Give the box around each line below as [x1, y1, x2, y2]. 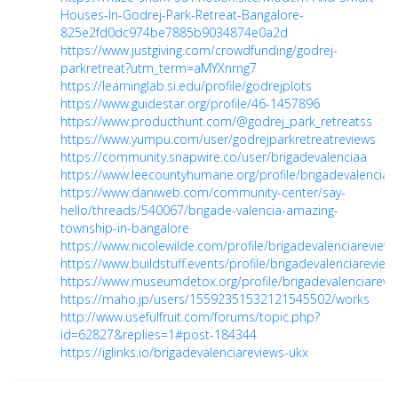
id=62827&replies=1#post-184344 [60, 326, 257, 344]
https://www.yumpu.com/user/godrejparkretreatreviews [60, 131, 376, 148]
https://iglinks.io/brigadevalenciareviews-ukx [60, 344, 308, 362]
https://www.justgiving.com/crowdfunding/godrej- [60, 42, 338, 60]
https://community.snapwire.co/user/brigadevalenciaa [60, 148, 367, 166]
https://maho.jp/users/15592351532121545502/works [60, 291, 370, 308]
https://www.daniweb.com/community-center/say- [60, 184, 346, 202]
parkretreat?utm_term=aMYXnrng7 [60, 60, 257, 77]
